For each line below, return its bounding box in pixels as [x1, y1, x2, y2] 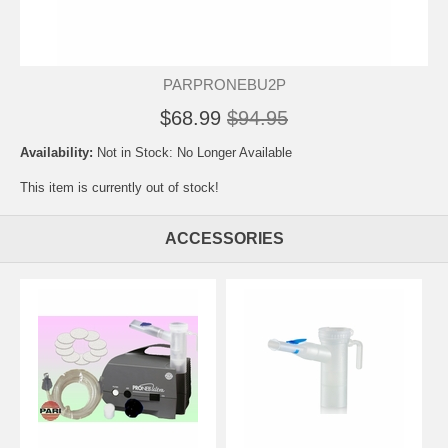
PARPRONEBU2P [162, 76, 286, 93]
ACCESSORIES [164, 230, 284, 247]
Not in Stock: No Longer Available [97, 145, 292, 160]
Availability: [20, 145, 97, 160]
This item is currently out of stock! [20, 180, 219, 195]
